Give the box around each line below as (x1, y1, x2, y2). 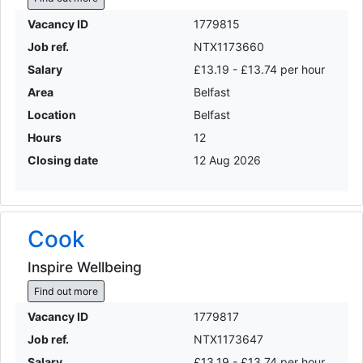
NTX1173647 (194, 332, 263, 347)
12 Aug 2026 (194, 152, 261, 167)
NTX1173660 (194, 39, 264, 53)
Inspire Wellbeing (27, 258, 142, 276)
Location (27, 107, 76, 122)
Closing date (27, 152, 98, 167)
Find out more (33, 284, 98, 297)
